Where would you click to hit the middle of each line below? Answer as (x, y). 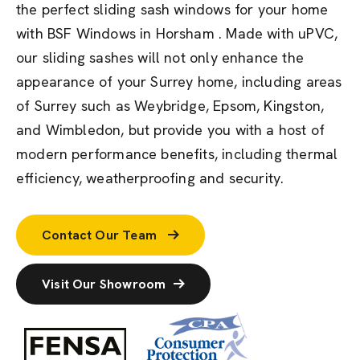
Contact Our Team (101, 235)
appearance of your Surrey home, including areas (179, 82)
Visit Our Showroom (104, 284)
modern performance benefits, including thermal (177, 154)
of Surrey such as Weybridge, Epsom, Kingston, (170, 106)
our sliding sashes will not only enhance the (160, 57)
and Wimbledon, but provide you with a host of (171, 130)
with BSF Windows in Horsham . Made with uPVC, (177, 33)
